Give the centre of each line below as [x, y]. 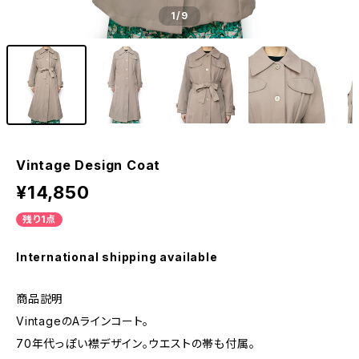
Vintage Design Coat [89, 165]
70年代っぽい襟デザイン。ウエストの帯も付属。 [136, 343]
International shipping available [117, 257]
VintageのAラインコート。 [83, 321]
